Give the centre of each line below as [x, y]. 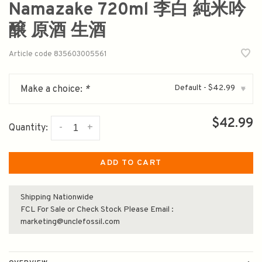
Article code [30, 55]
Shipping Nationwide [57, 197]
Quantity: [28, 128]
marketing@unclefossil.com [70, 222]
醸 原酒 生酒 [57, 31]
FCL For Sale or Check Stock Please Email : [97, 210]
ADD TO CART [131, 163]
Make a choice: [53, 89]
